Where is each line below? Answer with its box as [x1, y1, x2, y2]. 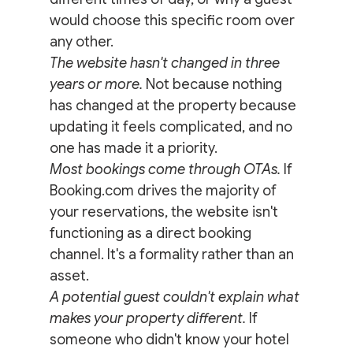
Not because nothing [142, 75, 285, 93]
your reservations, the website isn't [49, 203, 281, 221]
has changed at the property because [49, 96, 299, 114]
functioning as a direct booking [49, 224, 255, 242]
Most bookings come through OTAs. [49, 160, 281, 178]
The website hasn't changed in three [49, 54, 283, 72]
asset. [49, 266, 89, 284]
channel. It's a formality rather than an [49, 245, 297, 263]
